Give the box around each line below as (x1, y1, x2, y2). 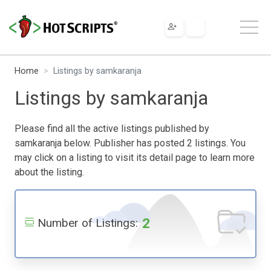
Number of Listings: (38, 215, 138, 230)
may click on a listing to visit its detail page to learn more (15, 151, 255, 163)
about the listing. (15, 166, 84, 178)
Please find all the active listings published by (15, 122, 209, 134)
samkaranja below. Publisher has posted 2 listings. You (15, 137, 246, 149)
